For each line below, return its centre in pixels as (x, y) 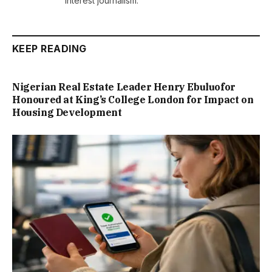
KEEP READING (49, 49)
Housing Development (67, 113)
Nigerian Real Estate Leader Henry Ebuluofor (124, 87)
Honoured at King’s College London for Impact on (133, 100)
